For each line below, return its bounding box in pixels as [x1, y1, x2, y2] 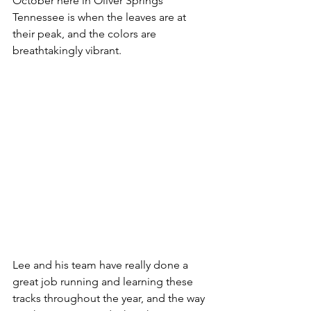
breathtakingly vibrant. [12, 44, 127, 58]
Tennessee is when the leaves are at [12, 10, 189, 24]
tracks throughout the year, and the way [12, 292, 208, 305]
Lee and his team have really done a [12, 258, 191, 272]
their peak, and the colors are [12, 27, 159, 41]
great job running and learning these [12, 275, 196, 289]
